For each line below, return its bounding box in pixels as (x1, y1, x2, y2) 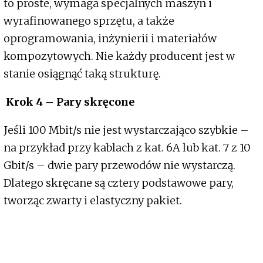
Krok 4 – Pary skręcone (4, 95, 134, 109)
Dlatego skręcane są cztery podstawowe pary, (4, 176, 234, 190)
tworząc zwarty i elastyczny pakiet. (4, 194, 182, 208)
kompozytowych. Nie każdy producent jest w (4, 49, 235, 63)
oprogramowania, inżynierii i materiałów (4, 32, 217, 46)
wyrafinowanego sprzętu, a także (4, 14, 174, 28)
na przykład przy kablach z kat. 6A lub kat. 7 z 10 (4, 141, 251, 155)
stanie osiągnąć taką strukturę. (4, 67, 161, 81)
